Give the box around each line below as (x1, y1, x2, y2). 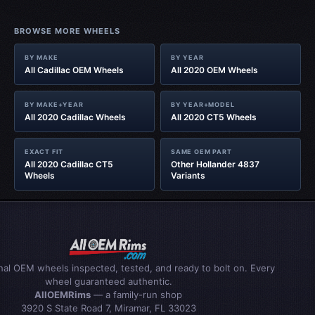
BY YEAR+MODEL (171, 101, 235, 108)
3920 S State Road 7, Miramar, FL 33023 (20, 302, 196, 314)
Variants (171, 170, 205, 181)
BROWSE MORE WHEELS (14, 26, 120, 36)
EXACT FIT (25, 148, 64, 155)
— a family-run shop (91, 289, 182, 300)
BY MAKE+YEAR (25, 101, 84, 108)
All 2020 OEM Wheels (171, 65, 258, 75)
